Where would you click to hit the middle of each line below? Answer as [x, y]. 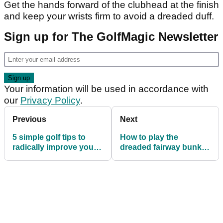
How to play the [149, 137]
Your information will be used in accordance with [106, 89]
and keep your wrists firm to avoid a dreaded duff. [110, 16]
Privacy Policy [50, 101]
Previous [29, 119]
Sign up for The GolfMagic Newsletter [111, 37]
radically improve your [55, 147]
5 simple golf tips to [49, 137]
